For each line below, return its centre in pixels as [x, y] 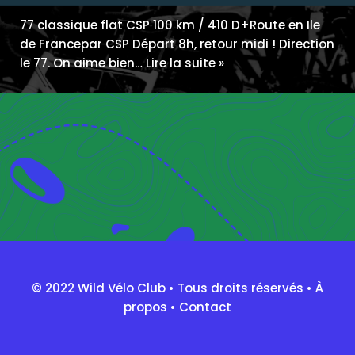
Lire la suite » [185, 63]
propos [145, 307]
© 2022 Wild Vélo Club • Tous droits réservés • [174, 288]
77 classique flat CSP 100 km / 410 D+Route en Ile [170, 25]
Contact [205, 307]
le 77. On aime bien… [83, 63]
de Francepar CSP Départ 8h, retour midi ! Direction [177, 44]
